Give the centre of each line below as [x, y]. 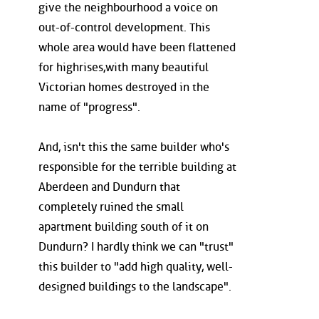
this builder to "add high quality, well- [136, 266]
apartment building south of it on [124, 226]
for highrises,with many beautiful [124, 67]
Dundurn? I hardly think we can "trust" [136, 246]
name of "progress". [89, 107]
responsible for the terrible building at [137, 167]
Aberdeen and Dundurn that [109, 187]
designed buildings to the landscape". [135, 286]
